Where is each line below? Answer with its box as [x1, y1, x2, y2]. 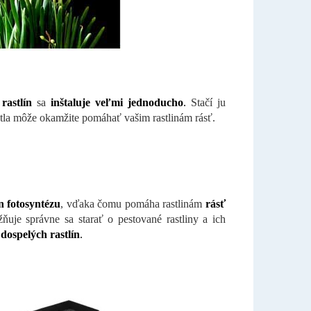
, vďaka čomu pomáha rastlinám [60, 197, 205, 210]
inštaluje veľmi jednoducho [50, 96, 183, 108]
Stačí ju [185, 96, 226, 108]
